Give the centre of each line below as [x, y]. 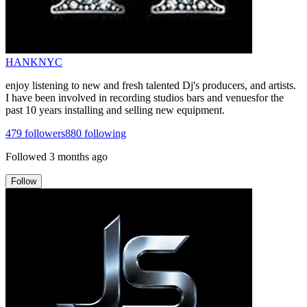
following [104, 133]
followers [44, 133]
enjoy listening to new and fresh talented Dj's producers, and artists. [151, 85]
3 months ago [78, 156]
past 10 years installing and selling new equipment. [115, 110]
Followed [26, 156]
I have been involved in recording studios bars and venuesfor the [145, 97]
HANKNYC [34, 62]
